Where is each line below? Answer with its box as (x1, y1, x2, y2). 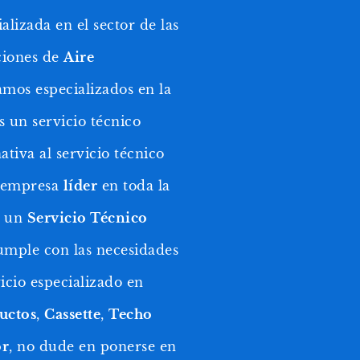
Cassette (44, 305, 100, 322)
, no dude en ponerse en (9, 337, 177, 354)
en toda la (97, 177, 170, 194)
